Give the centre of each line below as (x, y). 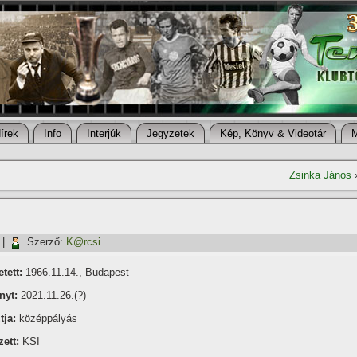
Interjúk (104, 133)
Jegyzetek (171, 133)
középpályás (47, 318)
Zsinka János (320, 175)
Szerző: (45, 242)
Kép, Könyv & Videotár (273, 133)
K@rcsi (83, 242)
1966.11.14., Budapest (76, 272)
